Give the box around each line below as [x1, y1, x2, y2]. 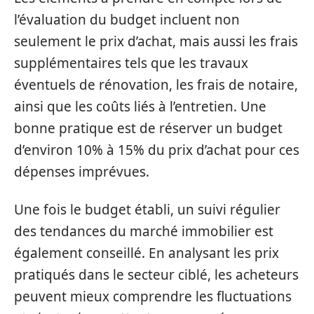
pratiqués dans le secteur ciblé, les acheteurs [14, 265, 299, 284]
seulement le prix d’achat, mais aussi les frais [14, 32, 298, 50]
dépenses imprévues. [14, 163, 149, 181]
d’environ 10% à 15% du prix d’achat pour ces [14, 141, 299, 159]
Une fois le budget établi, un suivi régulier [14, 200, 280, 219]
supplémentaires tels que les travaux [14, 54, 248, 72]
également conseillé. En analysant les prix [14, 243, 279, 262]
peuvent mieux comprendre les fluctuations [14, 287, 292, 306]
